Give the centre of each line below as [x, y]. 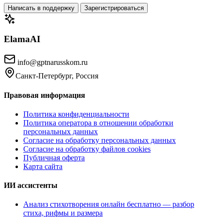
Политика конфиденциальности [76, 114]
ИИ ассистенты [31, 186]
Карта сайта [43, 166]
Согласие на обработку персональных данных [100, 140]
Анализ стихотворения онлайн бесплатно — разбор [109, 204]
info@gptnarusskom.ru [53, 62]
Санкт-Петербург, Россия [57, 76]
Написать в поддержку [41, 8]
